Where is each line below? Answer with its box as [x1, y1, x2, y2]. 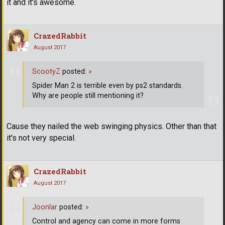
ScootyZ [32, 67, 60, 76]
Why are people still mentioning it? [32, 91, 144, 100]
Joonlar [32, 203, 57, 212]
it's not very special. [7, 133, 76, 143]
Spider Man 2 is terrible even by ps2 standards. [32, 81, 183, 90]
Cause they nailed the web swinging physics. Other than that [7, 121, 216, 131]
